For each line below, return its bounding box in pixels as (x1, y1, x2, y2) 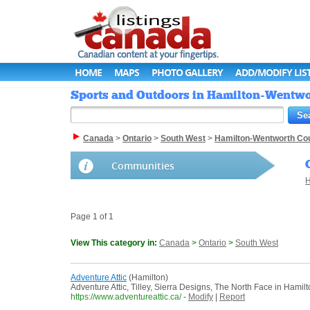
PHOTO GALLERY (152, 66, 223, 79)
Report (219, 292, 245, 302)
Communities (111, 159, 174, 173)
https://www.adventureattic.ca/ (71, 292, 181, 302)
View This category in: (71, 238, 159, 248)
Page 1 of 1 (71, 212, 113, 222)
